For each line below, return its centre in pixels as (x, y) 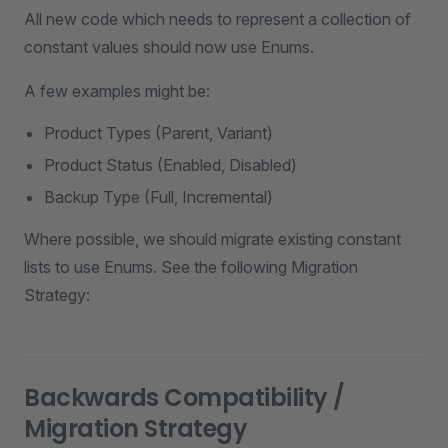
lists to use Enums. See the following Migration (191, 267)
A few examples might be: (117, 91)
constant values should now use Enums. (169, 47)
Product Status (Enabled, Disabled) (170, 165)
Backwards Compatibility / (184, 397)
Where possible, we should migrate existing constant (212, 239)
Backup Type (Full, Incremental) (158, 197)
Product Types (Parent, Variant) (158, 133)
